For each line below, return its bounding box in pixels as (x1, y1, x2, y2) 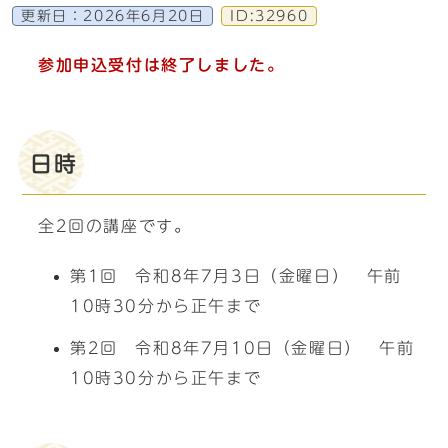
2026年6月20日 (83, 9, 205, 23)
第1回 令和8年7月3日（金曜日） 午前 (70, 268, 403, 284)
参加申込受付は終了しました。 (38, 57, 285, 73)
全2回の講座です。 (38, 218, 192, 234)
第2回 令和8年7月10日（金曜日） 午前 (70, 340, 415, 356)
